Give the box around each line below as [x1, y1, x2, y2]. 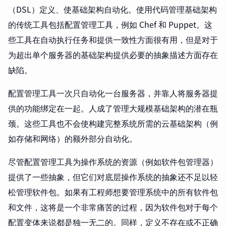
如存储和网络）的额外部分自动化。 [8, 132, 137, 145]
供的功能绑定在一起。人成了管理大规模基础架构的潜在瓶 [8, 102, 218, 115]
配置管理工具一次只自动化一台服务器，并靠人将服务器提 [8, 87, 218, 99]
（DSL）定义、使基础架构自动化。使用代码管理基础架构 [8, 3, 217, 16]
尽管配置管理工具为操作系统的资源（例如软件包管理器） [8, 155, 218, 168]
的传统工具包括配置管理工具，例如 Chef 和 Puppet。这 [8, 18, 212, 31]
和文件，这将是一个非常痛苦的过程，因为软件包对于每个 [8, 201, 218, 213]
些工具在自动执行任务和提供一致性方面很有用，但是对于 [8, 33, 218, 46]
